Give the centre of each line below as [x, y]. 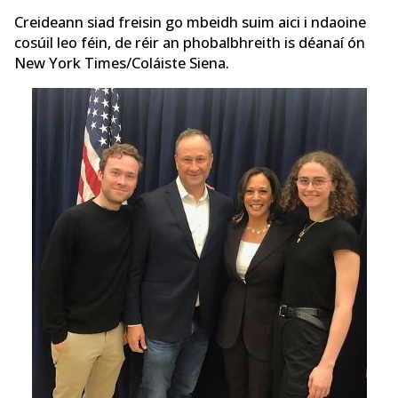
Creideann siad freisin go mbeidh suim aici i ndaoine [190, 22]
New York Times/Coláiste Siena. [122, 63]
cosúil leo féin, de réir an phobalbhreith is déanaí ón [190, 42]
